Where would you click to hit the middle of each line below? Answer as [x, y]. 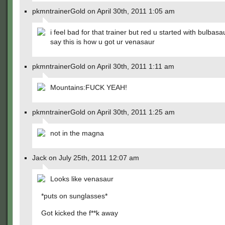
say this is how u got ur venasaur [102, 42]
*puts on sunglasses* [74, 196]
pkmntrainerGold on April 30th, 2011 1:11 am [103, 66]
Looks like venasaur [82, 179]
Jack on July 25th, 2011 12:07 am [86, 158]
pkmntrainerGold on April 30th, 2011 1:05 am [103, 11]
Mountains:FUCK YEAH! [89, 87]
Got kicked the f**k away [80, 213]
